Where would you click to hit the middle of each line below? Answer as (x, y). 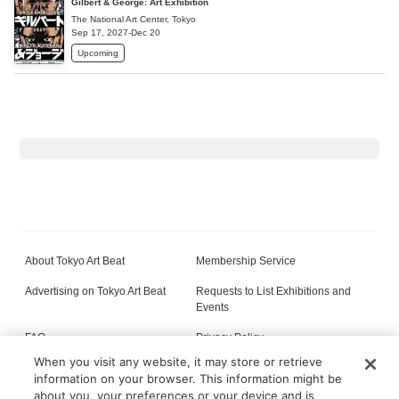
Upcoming (98, 53)
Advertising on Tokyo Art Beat (95, 292)
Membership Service (246, 261)
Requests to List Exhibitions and (274, 292)
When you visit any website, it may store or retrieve (179, 362)
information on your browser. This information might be (188, 379)
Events (213, 308)
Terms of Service (65, 368)
